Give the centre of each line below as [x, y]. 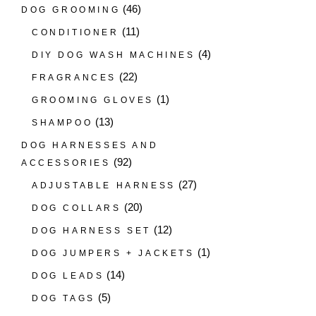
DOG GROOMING [71, 10]
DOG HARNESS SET [91, 230]
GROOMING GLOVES [93, 100]
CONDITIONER [75, 32]
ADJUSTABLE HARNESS [104, 185]
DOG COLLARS [77, 208]
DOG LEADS [68, 275]
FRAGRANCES [74, 77]
